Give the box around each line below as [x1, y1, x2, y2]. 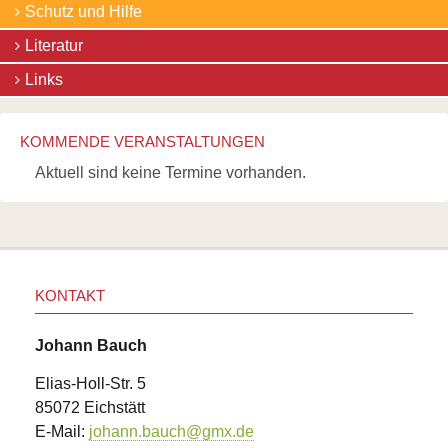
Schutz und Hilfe [25, 3, 142, 21]
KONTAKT [35, 287, 105, 305]
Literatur [25, 37, 83, 55]
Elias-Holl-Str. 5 [35, 375, 146, 393]
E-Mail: [35, 423, 89, 441]
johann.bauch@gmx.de [89, 423, 254, 441]
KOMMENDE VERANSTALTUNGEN [20, 133, 265, 151]
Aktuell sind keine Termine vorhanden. [35, 164, 306, 182]
